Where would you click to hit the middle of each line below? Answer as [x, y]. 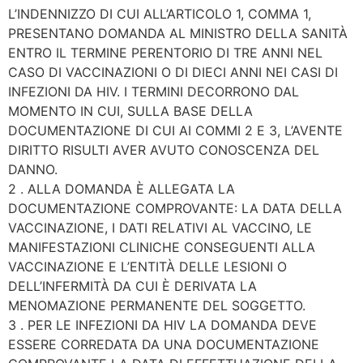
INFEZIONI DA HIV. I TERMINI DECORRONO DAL [154, 92]
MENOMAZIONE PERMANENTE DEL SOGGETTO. [157, 306]
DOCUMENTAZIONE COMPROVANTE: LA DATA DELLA [175, 209]
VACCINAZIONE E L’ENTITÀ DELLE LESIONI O [147, 267]
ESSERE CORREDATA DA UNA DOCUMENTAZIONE [164, 345]
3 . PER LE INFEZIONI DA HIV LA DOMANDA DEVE [162, 325]
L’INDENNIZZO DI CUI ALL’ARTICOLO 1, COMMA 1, [160, 14]
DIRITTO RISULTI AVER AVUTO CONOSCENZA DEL [164, 150]
